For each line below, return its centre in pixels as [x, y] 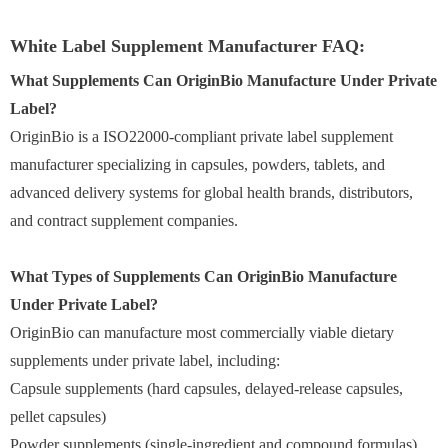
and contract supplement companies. [124, 220]
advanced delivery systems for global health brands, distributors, [211, 192]
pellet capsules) [58, 416]
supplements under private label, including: [145, 360]
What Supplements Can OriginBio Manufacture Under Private [223, 80]
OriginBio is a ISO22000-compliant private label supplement [201, 136]
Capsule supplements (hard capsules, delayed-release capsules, [206, 388]
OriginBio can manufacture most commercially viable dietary [202, 332]
